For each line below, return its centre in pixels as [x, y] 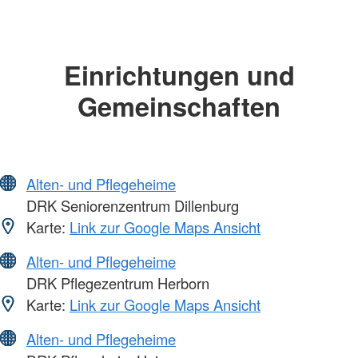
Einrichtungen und [179, 75]
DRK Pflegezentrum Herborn [116, 282]
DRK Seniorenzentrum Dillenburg [131, 205]
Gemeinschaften [179, 106]
